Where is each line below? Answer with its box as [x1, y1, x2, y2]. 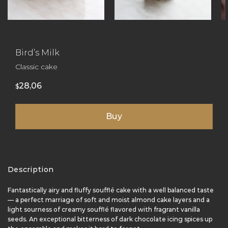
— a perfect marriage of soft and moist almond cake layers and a [8, 196, 210, 204]
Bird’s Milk [15, 48, 60, 58]
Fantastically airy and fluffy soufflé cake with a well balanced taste [8, 186, 214, 194]
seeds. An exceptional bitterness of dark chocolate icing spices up [8, 215, 212, 223]
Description [8, 165, 54, 175]
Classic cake [15, 62, 58, 72]
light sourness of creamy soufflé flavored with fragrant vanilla [8, 206, 200, 214]
